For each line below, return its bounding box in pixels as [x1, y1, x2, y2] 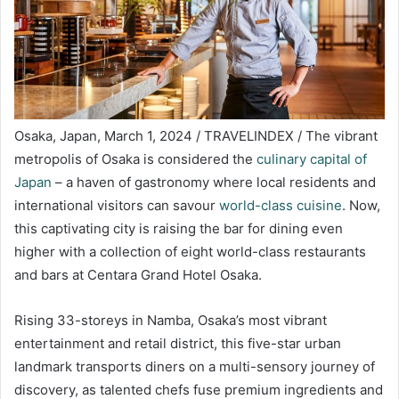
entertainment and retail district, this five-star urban [14, 335, 341, 353]
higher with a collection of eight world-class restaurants [14, 243, 366, 261]
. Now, [342, 197, 380, 215]
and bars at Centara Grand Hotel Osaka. [14, 266, 262, 284]
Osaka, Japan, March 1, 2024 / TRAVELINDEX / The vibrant [14, 127, 378, 145]
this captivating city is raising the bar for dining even [14, 220, 343, 238]
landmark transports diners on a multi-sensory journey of [14, 358, 375, 376]
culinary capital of [256, 151, 367, 168]
